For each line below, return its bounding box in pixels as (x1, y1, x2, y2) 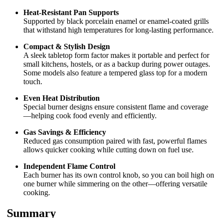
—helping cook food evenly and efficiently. (23, 111, 157, 120)
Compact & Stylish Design (23, 42, 110, 51)
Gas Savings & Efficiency (23, 128, 106, 137)
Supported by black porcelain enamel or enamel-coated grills (23, 17, 209, 26)
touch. (23, 77, 42, 86)
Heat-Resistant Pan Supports (23, 8, 119, 17)
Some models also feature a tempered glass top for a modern (23, 69, 207, 77)
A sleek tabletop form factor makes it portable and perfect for (23, 51, 209, 60)
